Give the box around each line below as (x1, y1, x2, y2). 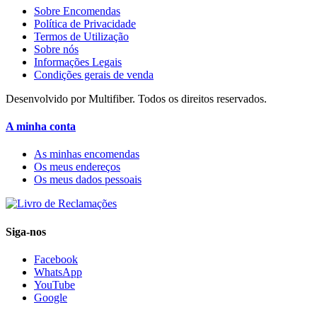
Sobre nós (34, 42, 79, 55)
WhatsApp (34, 265, 82, 278)
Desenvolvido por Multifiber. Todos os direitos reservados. (6, 92, 267, 105)
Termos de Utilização (34, 30, 129, 42)
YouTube (34, 278, 75, 291)
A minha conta (6, 120, 76, 133)
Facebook (34, 253, 78, 265)
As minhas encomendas (34, 148, 139, 161)
